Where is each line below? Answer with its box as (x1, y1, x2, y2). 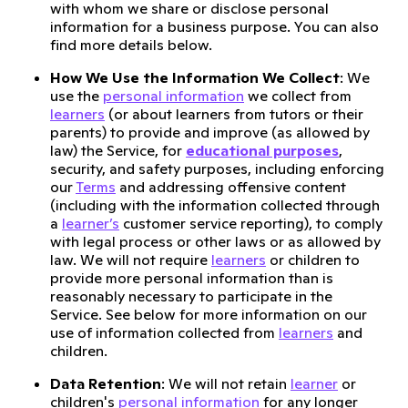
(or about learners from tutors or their (105, 105, 363, 123)
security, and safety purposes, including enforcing (50, 159, 384, 178)
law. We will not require (50, 250, 211, 269)
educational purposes (186, 141, 339, 159)
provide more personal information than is (50, 269, 333, 287)
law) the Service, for (50, 141, 186, 159)
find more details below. (50, 36, 212, 54)
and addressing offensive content (116, 178, 346, 196)
